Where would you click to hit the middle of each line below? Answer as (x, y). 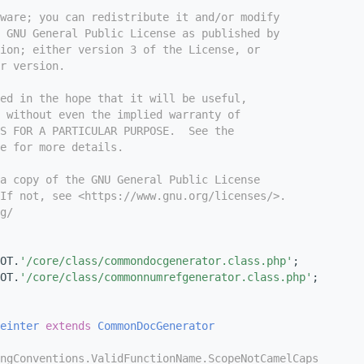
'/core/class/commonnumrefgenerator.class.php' (166, 277)
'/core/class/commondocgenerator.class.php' (156, 261)
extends (68, 326)
